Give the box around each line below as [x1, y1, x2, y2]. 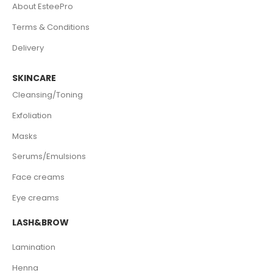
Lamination [12, 241, 55, 253]
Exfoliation [12, 109, 52, 121]
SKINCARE [12, 71, 56, 84]
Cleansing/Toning [12, 88, 83, 101]
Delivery [12, 42, 44, 54]
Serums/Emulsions [12, 151, 86, 163]
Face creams [12, 171, 65, 183]
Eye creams [12, 192, 59, 204]
